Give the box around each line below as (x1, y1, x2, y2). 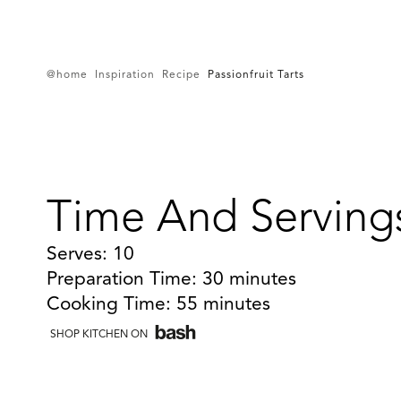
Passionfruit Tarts (208, 70, 304, 81)
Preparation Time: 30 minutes (47, 270, 296, 289)
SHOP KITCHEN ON (50, 329, 148, 340)
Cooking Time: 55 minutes (47, 295, 270, 314)
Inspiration (95, 70, 155, 81)
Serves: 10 (47, 245, 134, 264)
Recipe (162, 70, 200, 81)
